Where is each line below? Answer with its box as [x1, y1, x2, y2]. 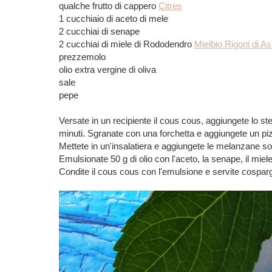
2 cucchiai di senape [59, 26, 140, 36]
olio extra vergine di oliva [59, 64, 156, 75]
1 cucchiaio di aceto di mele [59, 13, 168, 24]
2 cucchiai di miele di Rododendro [59, 39, 194, 49]
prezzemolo [59, 52, 106, 62]
